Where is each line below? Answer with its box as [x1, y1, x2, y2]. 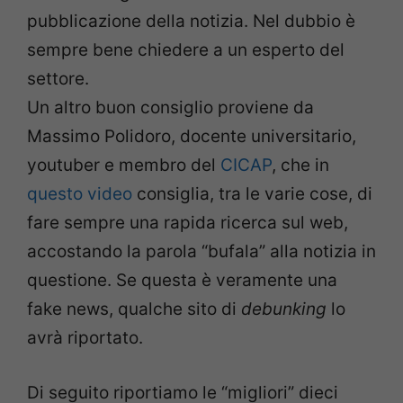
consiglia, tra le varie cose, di [132, 184, 372, 205]
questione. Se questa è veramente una [27, 270, 337, 291]
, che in [272, 155, 329, 176]
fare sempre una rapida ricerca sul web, [27, 212, 348, 234]
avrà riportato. [27, 327, 143, 349]
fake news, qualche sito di [27, 299, 241, 320]
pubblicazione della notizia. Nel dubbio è [27, 11, 355, 32]
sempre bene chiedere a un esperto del [27, 40, 345, 61]
